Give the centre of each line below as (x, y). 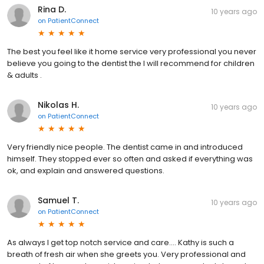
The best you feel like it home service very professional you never (132, 52)
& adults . (24, 75)
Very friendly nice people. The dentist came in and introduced (125, 147)
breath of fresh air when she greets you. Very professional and (126, 255)
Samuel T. (58, 201)
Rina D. (52, 10)
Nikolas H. (58, 105)
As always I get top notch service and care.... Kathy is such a (121, 243)
